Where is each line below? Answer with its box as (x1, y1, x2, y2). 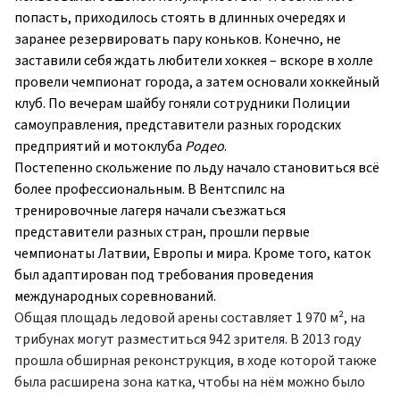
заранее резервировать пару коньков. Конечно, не (14, 29, 341, 50)
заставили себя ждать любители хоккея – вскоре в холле (14, 51, 373, 71)
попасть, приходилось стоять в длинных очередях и (14, 8, 346, 29)
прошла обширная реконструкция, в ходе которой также (14, 351, 377, 371)
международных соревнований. (14, 287, 216, 307)
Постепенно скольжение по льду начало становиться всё (14, 158, 379, 179)
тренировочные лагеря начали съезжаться (14, 201, 286, 221)
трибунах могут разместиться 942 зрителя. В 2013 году (14, 329, 361, 350)
